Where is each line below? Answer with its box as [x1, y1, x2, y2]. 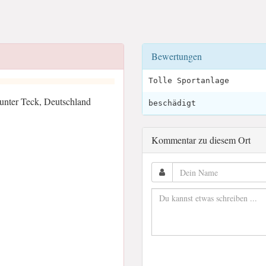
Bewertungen [151, 50, 202, 62]
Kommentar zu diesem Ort [151, 134, 251, 146]
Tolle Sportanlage [148, 76, 229, 85]
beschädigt [148, 99, 196, 107]
